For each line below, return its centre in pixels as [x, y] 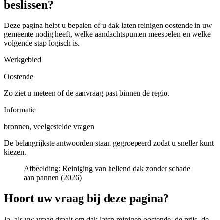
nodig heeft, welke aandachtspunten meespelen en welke [122, 34]
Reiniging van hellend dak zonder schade [126, 169]
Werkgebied [23, 60]
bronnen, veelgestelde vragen [49, 127]
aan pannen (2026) [53, 178]
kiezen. [15, 152]
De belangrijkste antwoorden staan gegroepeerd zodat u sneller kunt [109, 143]
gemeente [19, 34]
